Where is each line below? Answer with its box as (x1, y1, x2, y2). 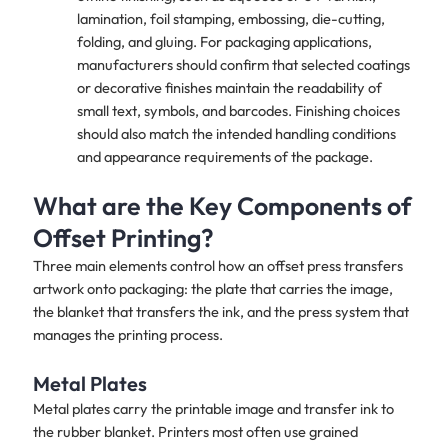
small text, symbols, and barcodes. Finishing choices (76, 101, 400, 121)
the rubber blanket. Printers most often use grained (32, 422, 358, 442)
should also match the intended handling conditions (76, 124, 396, 144)
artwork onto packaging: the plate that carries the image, (32, 278, 393, 298)
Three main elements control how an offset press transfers (32, 255, 403, 275)
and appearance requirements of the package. (76, 147, 373, 167)
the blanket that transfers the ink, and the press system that (32, 301, 409, 321)
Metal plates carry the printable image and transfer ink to (32, 399, 394, 419)
